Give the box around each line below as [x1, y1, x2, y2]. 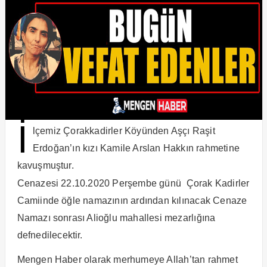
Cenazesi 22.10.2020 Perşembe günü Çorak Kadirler [17, 178, 250, 188]
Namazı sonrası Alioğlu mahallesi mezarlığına [17, 212, 216, 223]
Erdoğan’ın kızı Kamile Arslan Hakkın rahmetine [32, 142, 240, 153]
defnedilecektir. [17, 229, 83, 240]
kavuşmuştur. [17, 160, 74, 170]
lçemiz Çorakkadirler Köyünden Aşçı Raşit [32, 125, 215, 136]
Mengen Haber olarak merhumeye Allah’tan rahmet [17, 254, 238, 265]
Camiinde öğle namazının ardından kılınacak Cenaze [17, 195, 247, 206]
